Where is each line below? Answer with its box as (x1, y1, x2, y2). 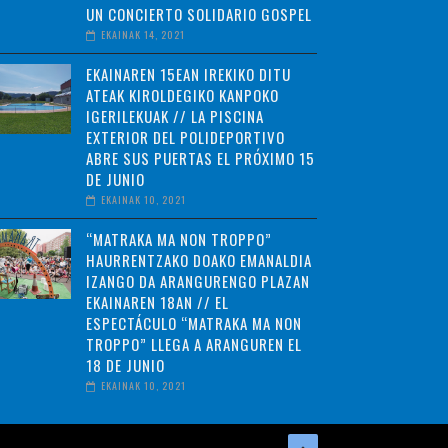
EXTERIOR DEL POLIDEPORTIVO (85, 126, 285, 149)
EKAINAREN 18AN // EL (85, 291, 229, 314)
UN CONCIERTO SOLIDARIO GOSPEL (85, 3, 312, 26)
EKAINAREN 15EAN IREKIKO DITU (85, 63, 291, 86)
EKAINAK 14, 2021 (100, 27, 185, 43)
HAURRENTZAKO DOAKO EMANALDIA (85, 249, 312, 272)
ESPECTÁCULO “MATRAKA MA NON (85, 312, 302, 335)
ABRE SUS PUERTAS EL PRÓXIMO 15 (85, 147, 315, 170)
